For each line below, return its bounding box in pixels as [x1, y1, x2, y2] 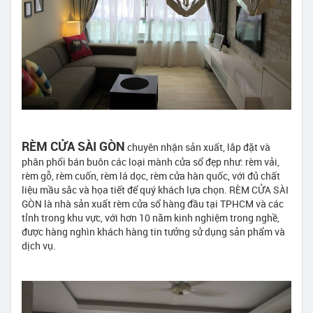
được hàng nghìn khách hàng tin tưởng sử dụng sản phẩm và [22, 224, 285, 238]
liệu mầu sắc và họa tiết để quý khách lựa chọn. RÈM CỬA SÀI [22, 182, 289, 196]
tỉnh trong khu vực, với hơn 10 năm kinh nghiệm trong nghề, [22, 210, 279, 224]
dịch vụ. [22, 238, 56, 252]
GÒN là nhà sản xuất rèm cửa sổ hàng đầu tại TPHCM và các [22, 196, 284, 210]
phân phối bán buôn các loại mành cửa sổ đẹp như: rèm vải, [22, 154, 279, 168]
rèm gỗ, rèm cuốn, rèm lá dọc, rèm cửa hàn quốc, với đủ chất [22, 168, 280, 182]
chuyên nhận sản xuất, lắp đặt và [125, 140, 270, 154]
